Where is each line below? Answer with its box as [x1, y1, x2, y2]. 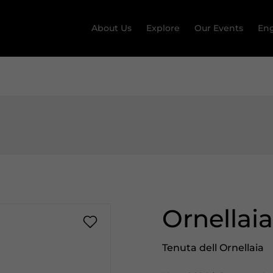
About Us [91, 23, 132, 34]
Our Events [194, 23, 243, 34]
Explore [146, 23, 180, 34]
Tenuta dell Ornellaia [162, 242, 264, 253]
